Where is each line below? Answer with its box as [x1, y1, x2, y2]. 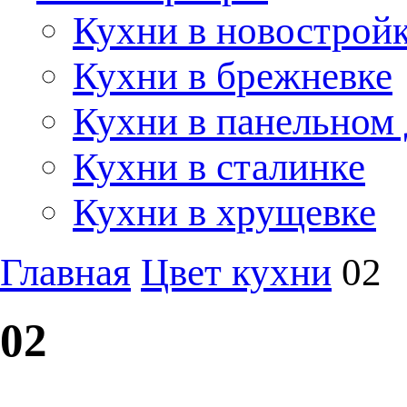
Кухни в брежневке [73, 54, 392, 97]
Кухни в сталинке [73, 144, 365, 188]
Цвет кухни [141, 250, 332, 293]
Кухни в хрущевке [73, 190, 376, 233]
